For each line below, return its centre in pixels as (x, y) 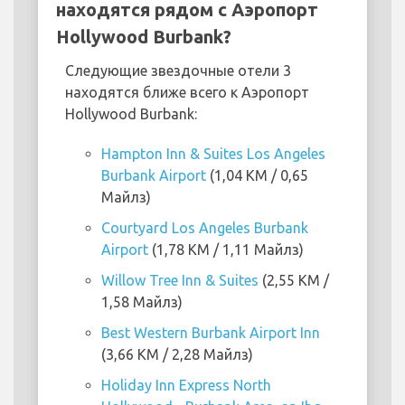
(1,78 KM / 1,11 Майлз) (226, 250)
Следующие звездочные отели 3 (178, 71)
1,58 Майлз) (142, 302)
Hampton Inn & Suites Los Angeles (213, 154)
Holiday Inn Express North (186, 386)
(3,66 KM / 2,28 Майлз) (177, 355)
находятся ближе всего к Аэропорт (187, 93)
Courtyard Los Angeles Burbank (205, 228)
